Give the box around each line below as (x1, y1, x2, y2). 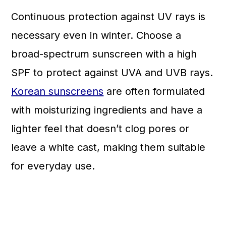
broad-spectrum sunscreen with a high (11, 48, 197, 60)
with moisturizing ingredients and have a (11, 104, 203, 116)
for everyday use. (11, 160, 95, 172)
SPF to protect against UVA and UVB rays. (11, 67, 213, 79)
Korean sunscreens (11, 85, 104, 97)
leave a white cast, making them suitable (11, 141, 206, 153)
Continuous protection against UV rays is (11, 11, 206, 23)
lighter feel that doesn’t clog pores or (11, 123, 190, 135)
